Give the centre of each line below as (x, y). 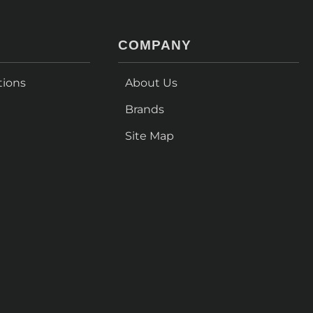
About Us (152, 83)
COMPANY (155, 45)
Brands (145, 110)
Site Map (150, 136)
